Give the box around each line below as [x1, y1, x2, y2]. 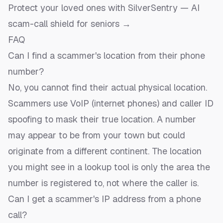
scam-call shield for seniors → [8, 18, 131, 30]
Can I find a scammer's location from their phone [8, 50, 205, 62]
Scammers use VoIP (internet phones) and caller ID [8, 98, 214, 110]
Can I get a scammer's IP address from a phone [8, 193, 201, 205]
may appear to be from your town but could [8, 129, 185, 141]
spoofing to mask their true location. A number [8, 113, 196, 125]
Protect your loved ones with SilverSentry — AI [8, 2, 200, 14]
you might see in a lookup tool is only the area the [8, 161, 210, 173]
